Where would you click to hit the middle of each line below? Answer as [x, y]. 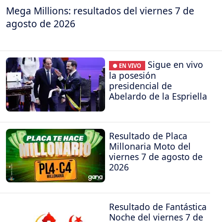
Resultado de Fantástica [158, 207]
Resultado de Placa [148, 136]
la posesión [133, 76]
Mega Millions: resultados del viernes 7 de [100, 10]
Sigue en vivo [175, 65]
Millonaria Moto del [150, 146]
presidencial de [140, 86]
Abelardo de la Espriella [158, 96]
